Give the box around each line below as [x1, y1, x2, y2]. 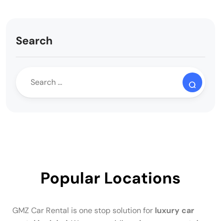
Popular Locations [40, 167, 181, 188]
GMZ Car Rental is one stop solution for [12, 205, 155, 216]
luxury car [155, 205, 194, 216]
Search [16, 33, 53, 48]
